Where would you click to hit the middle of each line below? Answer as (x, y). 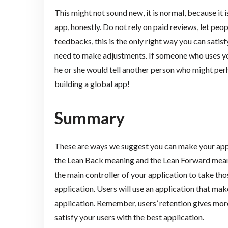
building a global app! (92, 84)
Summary (89, 118)
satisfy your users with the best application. (129, 217)
